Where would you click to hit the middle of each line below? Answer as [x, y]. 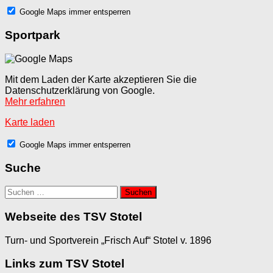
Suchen [21, 191]
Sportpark [33, 35]
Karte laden [30, 122]
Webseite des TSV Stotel [73, 216]
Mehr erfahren [35, 101]
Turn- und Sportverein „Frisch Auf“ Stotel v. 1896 [108, 240]
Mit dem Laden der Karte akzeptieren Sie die [101, 79]
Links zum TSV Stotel [65, 264]
